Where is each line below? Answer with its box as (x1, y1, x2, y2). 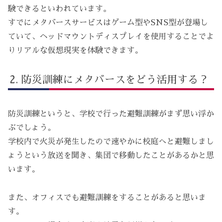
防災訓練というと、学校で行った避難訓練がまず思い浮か (8, 110, 214, 118)
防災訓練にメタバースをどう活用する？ (21, 75, 209, 85)
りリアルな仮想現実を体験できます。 (8, 47, 143, 55)
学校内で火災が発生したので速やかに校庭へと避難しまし (8, 138, 214, 146)
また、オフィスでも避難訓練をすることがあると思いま (8, 193, 206, 202)
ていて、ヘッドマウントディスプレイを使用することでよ (8, 33, 214, 41)
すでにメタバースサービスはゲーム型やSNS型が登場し (8, 19, 208, 27)
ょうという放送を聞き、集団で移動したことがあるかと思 (8, 152, 214, 160)
